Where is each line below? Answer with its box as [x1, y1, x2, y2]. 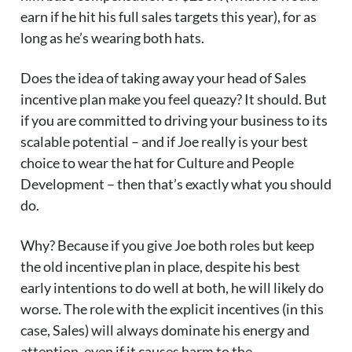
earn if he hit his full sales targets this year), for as [20, 8, 317, 26]
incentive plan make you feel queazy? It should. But [20, 90, 327, 108]
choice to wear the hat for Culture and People [20, 154, 294, 172]
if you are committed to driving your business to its [20, 112, 328, 130]
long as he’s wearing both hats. [20, 29, 204, 47]
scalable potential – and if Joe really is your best [20, 133, 308, 151]
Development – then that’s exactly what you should [20, 175, 332, 193]
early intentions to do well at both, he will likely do [20, 279, 324, 297]
